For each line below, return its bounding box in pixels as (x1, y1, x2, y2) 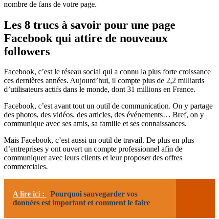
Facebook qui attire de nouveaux (4, 31, 168, 44)
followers (4, 44, 50, 58)
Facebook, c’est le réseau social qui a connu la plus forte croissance (4, 67, 211, 76)
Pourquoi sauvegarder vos (50, 190, 137, 198)
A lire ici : (13, 190, 46, 198)
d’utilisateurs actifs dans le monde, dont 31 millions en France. (4, 85, 196, 94)
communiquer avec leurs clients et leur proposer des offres (4, 153, 182, 162)
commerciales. (4, 162, 48, 171)
